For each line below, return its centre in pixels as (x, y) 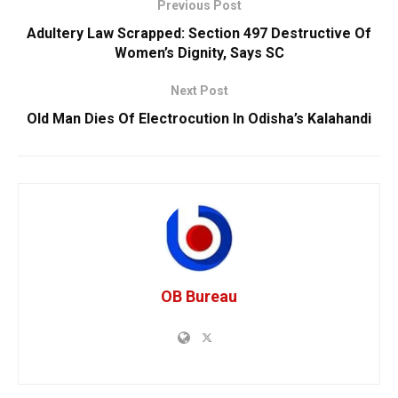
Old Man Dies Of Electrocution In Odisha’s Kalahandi (199, 118)
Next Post (199, 90)
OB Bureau (199, 296)
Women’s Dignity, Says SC (199, 52)
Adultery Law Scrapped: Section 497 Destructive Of (199, 33)
